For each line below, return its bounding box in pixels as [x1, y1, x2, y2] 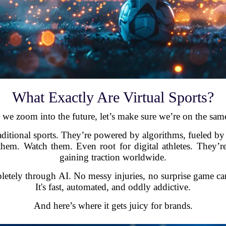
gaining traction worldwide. [60, 152, 166, 163]
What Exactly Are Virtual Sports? [12, 89, 214, 106]
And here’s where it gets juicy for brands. [33, 200, 193, 211]
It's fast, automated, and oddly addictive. [35, 182, 191, 193]
